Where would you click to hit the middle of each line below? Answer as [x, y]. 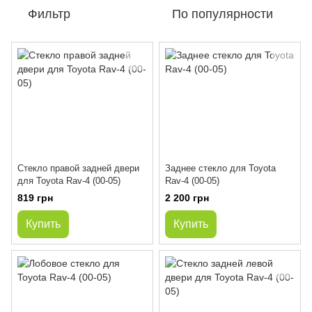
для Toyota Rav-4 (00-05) [69, 180]
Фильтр [49, 14]
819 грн [35, 197]
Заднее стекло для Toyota [220, 168]
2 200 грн [187, 197]
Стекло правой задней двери [78, 168]
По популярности [223, 14]
